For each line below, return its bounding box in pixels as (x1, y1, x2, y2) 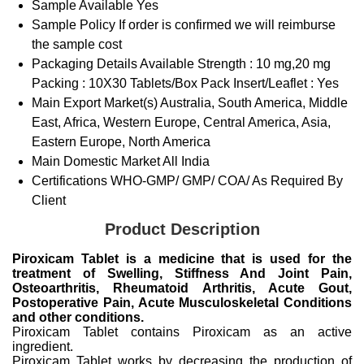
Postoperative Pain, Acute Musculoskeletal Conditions (12, 295, 352, 310)
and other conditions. (12, 310, 144, 324)
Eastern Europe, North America (32, 134, 210, 149)
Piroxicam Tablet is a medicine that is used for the (12, 251, 352, 266)
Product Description (104, 219, 260, 238)
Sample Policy (32, 17, 115, 32)
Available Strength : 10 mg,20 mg (140, 56, 331, 71)
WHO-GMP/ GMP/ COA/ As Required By (110, 173, 343, 188)
